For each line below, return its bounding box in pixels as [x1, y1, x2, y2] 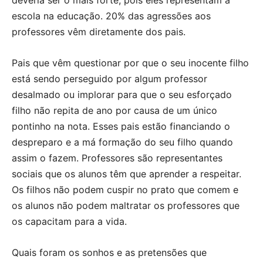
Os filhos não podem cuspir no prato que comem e [12, 183, 238, 195]
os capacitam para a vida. [12, 215, 127, 227]
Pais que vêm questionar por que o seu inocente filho [12, 56, 249, 69]
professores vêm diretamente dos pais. [12, 25, 186, 38]
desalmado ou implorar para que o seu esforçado [12, 88, 232, 100]
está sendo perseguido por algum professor [12, 72, 207, 85]
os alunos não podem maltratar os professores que [12, 199, 240, 211]
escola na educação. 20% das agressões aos [12, 9, 211, 22]
